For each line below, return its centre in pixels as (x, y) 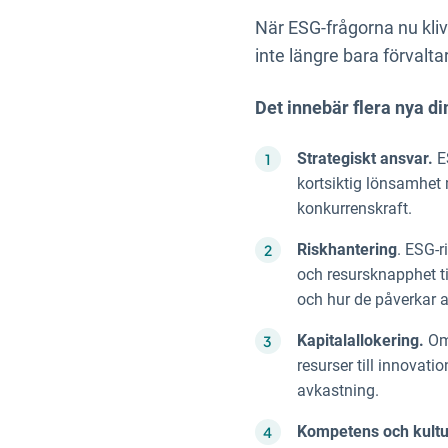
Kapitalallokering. (360, 341)
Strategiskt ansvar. (364, 159)
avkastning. (337, 391)
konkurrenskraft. (354, 209)
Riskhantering (346, 250)
